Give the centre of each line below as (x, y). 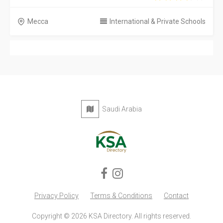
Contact (176, 196)
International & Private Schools (158, 21)
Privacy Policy (56, 196)
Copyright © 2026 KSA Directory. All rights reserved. (111, 216)
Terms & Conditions (121, 196)
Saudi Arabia (120, 109)
